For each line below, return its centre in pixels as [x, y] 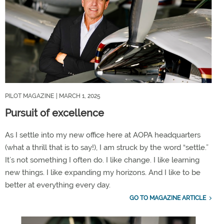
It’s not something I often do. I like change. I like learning [102, 160]
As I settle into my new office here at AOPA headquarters [103, 135]
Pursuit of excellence [54, 113]
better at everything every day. [58, 185]
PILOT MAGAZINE [29, 96]
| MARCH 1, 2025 [78, 96]
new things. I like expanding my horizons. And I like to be [103, 173]
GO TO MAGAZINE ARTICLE [167, 198]
